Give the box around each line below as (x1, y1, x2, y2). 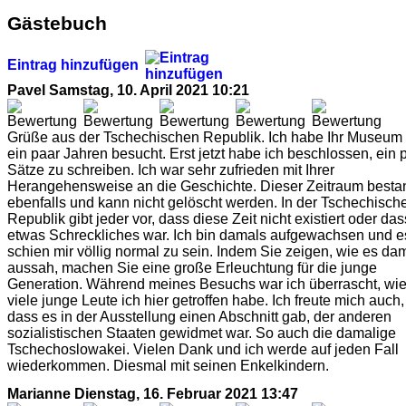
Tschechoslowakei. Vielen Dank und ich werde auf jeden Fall (7, 341, 399, 357)
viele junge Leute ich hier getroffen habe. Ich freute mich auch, (7, 292, 404, 308)
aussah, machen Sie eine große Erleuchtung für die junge (7, 259, 377, 275)
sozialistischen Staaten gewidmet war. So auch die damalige (7, 324, 396, 341)
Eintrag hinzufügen (7, 56, 142, 72)
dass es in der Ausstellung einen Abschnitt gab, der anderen (7, 308, 391, 324)
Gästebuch (7, 12, 107, 34)
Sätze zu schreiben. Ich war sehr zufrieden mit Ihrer (7, 161, 334, 178)
